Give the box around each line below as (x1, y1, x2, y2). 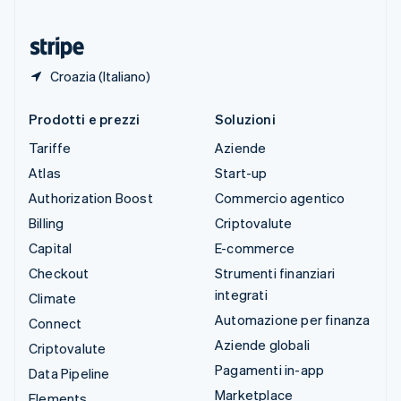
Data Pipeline (29, 364, 110, 383)
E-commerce (215, 239, 294, 258)
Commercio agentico (215, 189, 346, 208)
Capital (29, 239, 73, 258)
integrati (215, 286, 268, 304)
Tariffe (29, 139, 72, 158)
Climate (29, 289, 77, 308)
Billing (29, 214, 64, 233)
